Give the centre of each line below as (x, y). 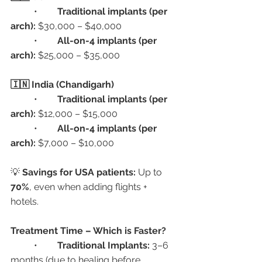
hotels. (25, 202)
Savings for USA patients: (79, 173)
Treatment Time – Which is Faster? (88, 231)
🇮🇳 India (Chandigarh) (62, 85)
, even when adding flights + (89, 187)
